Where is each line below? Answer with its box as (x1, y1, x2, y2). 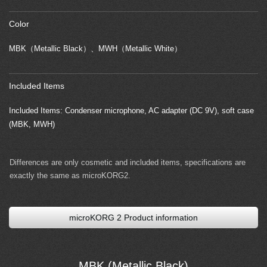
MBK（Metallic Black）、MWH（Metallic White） (9, 44, 182, 54)
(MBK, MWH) (9, 120, 55, 129)
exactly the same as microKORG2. (10, 171, 131, 181)
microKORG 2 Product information (69, 213, 198, 223)
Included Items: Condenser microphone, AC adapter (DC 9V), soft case (9, 106, 254, 116)
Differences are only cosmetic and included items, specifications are (10, 158, 246, 167)
